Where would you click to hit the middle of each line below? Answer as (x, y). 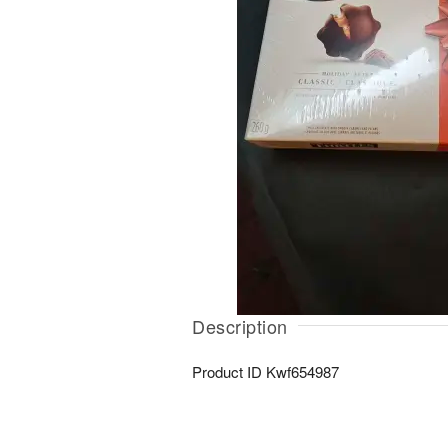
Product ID (229, 371)
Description (240, 326)
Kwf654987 (302, 371)
